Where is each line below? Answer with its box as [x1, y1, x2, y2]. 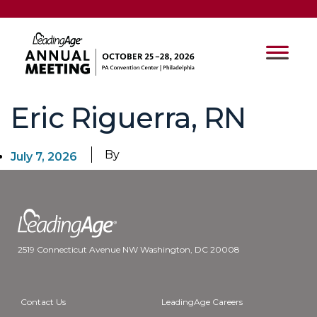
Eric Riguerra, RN [11, 100, 246, 136]
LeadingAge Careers [161, 296, 243, 308]
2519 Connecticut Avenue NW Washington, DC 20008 [18, 244, 240, 255]
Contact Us [21, 296, 66, 308]
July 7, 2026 [11, 150, 77, 164]
